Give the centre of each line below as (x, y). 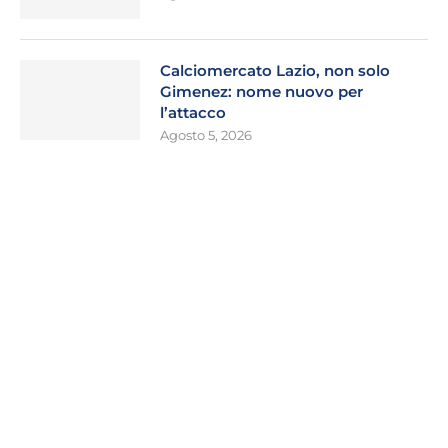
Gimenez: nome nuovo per (261, 92)
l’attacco (193, 113)
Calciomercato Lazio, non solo (275, 71)
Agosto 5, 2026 (206, 135)
